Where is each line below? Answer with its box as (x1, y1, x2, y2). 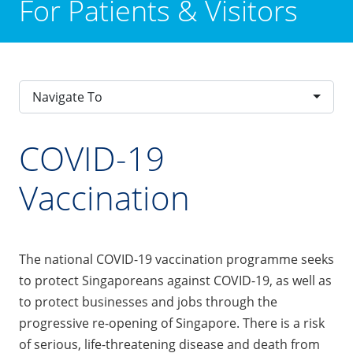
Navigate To (32, 87, 102, 106)
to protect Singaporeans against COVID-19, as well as (19, 271, 332, 289)
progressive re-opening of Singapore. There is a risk (19, 314, 325, 332)
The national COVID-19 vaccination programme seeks (19, 250, 334, 268)
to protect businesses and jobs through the (19, 292, 277, 310)
